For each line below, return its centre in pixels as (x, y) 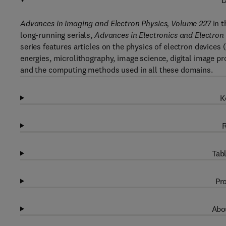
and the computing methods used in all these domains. (117, 70)
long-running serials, (57, 35)
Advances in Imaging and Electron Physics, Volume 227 (116, 23)
